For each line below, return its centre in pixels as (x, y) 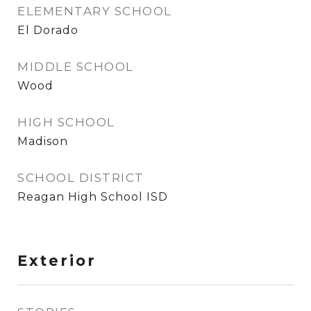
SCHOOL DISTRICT (81, 178)
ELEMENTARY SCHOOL (95, 11)
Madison (43, 141)
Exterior (57, 261)
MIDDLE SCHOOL (76, 67)
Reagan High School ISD (93, 197)
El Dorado (48, 30)
